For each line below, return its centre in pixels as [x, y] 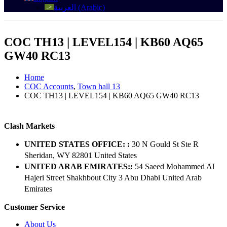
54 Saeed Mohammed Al [175, 167]
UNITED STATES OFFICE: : [77, 144]
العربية [65, 7]
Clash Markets [29, 126]
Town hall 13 [99, 87]
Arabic [91, 7]
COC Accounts [49, 87]
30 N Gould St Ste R [165, 144]
